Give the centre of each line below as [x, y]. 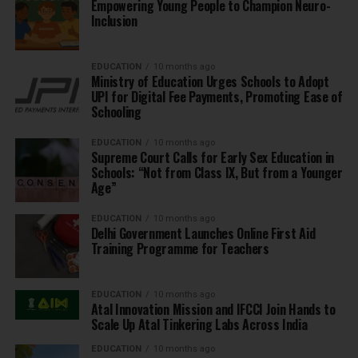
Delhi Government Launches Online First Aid [203, 234]
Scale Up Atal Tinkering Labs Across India [199, 325]
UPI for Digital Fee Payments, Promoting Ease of [217, 97]
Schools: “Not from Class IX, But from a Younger [217, 173]
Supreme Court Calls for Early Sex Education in [212, 158]
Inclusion [114, 21]
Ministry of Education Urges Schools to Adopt [210, 82]
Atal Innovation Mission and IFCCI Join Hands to [213, 310]
